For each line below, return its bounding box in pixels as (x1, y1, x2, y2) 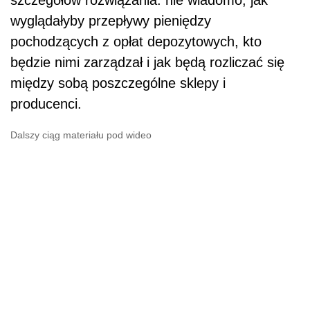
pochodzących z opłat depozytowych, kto (10, 34, 262, 50)
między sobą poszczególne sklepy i (10, 75, 226, 91)
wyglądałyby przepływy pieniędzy (10, 13, 211, 29)
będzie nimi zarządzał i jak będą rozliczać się (10, 55, 284, 71)
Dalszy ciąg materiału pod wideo (10, 129, 152, 141)
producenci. (10, 96, 82, 112)
